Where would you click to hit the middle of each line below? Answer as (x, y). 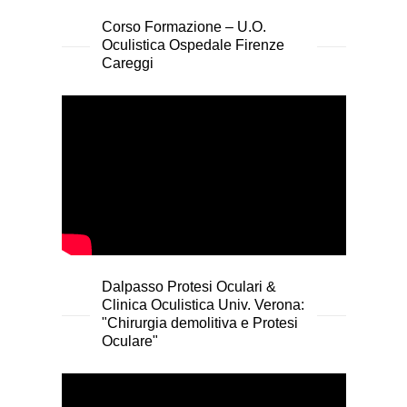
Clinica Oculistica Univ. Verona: (203, 305)
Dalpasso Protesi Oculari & (189, 287)
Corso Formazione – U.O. (184, 27)
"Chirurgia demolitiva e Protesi (199, 323)
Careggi (127, 64)
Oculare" (129, 342)
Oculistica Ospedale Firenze (193, 45)
